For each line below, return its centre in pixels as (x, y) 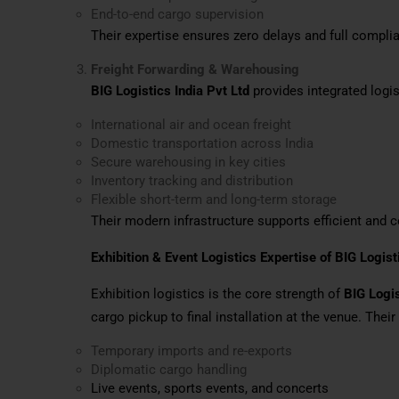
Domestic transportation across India (202, 143)
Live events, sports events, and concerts (210, 388)
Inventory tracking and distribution (192, 180)
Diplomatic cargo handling (169, 369)
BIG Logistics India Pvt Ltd (170, 90)
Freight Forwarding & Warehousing (195, 69)
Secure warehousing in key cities (188, 162)
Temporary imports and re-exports (191, 350)
